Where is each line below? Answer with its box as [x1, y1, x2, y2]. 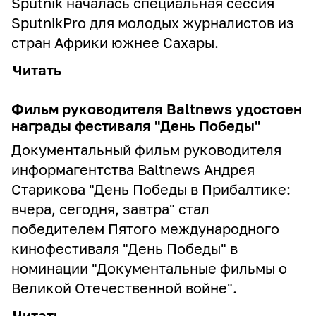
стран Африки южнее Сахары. [11, 34, 219, 51]
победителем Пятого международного [11, 220, 279, 237]
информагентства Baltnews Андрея [11, 161, 255, 178]
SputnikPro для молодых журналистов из [11, 14, 294, 31]
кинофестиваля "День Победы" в [11, 240, 238, 257]
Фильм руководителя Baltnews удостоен [11, 100, 302, 117]
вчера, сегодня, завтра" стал [11, 200, 209, 217]
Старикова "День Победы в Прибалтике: [11, 181, 291, 197]
